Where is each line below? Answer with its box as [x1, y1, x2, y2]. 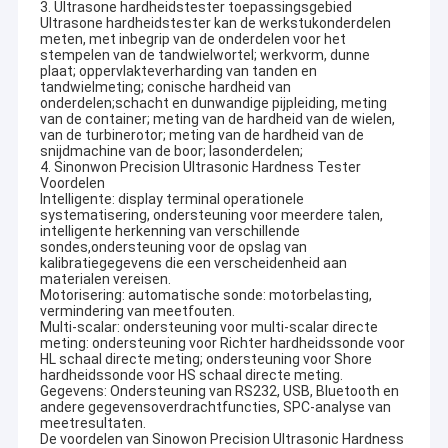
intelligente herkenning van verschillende [39, 223, 300, 240]
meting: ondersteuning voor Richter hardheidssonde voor [39, 335, 405, 352]
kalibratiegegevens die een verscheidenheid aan [39, 255, 347, 272]
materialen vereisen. [39, 271, 171, 288]
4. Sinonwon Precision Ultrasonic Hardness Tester [39, 159, 361, 176]
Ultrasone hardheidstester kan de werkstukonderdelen [39, 15, 391, 32]
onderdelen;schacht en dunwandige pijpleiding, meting [39, 95, 387, 112]
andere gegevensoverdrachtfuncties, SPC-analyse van [39, 399, 391, 416]
